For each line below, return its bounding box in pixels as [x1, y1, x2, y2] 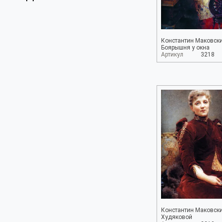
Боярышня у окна [161, 44, 210, 51]
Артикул [161, 51, 183, 58]
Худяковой [161, 214, 192, 221]
